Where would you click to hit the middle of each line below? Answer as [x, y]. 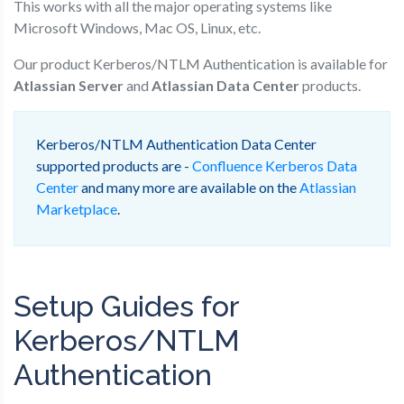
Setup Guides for [126, 306]
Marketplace [77, 208]
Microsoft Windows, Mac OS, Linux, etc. [137, 27]
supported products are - [114, 165]
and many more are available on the [189, 187]
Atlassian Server [69, 85]
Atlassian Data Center [225, 85]
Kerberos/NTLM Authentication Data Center [176, 143]
